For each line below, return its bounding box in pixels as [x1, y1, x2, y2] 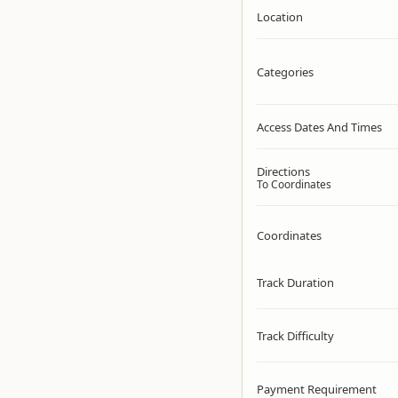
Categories [257, 63, 314, 80]
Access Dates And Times [257, 118, 382, 135]
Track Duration [257, 274, 334, 291]
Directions [257, 163, 310, 179]
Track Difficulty [257, 327, 334, 344]
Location [257, 8, 303, 25]
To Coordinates [257, 176, 331, 192]
